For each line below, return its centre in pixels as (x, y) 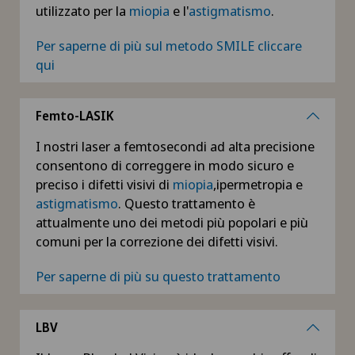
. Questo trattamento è (187, 204)
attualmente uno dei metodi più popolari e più (172, 223)
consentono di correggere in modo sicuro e (165, 166)
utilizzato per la (82, 11)
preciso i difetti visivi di (104, 185)
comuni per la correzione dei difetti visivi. (157, 242)
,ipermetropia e (258, 185)
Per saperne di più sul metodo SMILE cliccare (169, 46)
